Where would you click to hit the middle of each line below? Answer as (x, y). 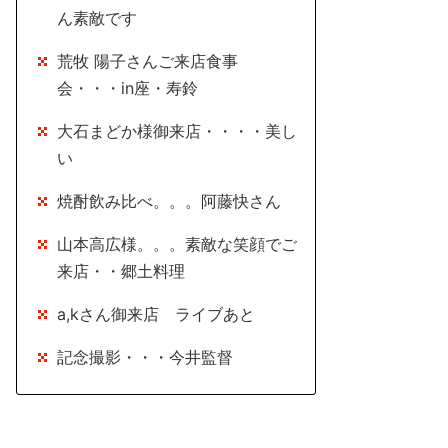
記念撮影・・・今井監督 (145, 357)
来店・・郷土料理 (137, 271)
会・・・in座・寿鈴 (127, 88)
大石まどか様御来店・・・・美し (177, 131)
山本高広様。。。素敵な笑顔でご (177, 244)
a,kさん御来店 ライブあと (156, 314)
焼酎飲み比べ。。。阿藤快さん (169, 201)
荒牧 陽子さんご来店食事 (147, 61)
